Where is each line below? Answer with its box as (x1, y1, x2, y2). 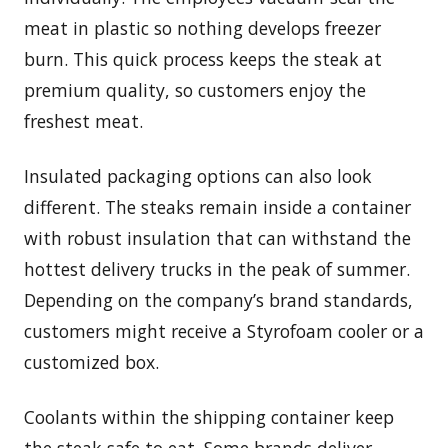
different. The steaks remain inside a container (24, 195, 411, 220)
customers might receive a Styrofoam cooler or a (24, 319, 424, 344)
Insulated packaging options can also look (24, 164, 372, 189)
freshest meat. (24, 109, 143, 134)
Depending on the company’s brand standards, (24, 288, 413, 313)
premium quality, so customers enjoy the (24, 78, 366, 103)
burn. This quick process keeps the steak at (24, 47, 382, 72)
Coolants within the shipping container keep (24, 405, 394, 430)
